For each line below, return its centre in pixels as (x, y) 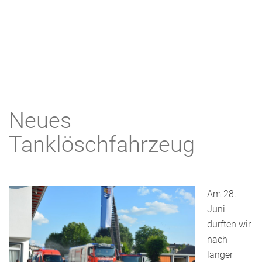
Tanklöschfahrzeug (102, 144)
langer (220, 255)
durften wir (229, 224)
